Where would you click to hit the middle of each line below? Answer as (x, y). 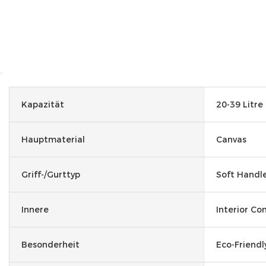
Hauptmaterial (53, 139)
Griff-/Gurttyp (51, 174)
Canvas (231, 139)
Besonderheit (50, 244)
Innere (35, 209)
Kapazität (43, 104)
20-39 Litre (240, 104)
